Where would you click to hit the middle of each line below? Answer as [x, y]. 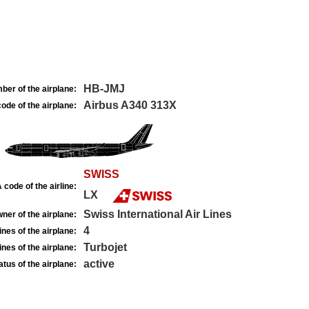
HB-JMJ [104, 89]
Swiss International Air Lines [157, 214]
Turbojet [105, 247]
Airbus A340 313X [130, 105]
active [99, 264]
